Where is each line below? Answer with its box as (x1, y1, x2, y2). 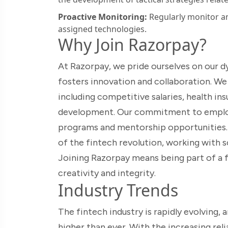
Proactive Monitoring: (58, 11, 147, 22)
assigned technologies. (58, 23, 147, 35)
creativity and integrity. (58, 167, 156, 179)
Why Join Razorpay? (58, 33, 207, 55)
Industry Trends (58, 179, 178, 201)
